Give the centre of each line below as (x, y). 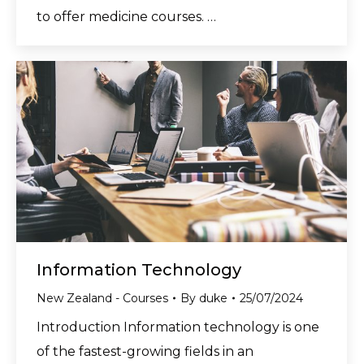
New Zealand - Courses (102, 298)
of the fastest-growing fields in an (145, 351)
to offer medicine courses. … (126, 16)
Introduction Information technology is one (178, 327)
